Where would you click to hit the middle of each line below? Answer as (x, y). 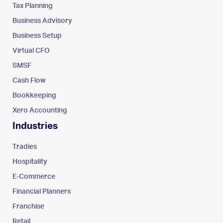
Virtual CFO (31, 51)
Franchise (28, 206)
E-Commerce (34, 176)
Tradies (25, 147)
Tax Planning (33, 6)
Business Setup (37, 36)
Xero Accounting (40, 110)
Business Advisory (42, 21)
